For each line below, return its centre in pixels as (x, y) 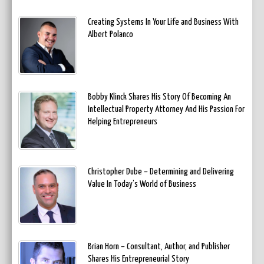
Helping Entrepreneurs (123, 122)
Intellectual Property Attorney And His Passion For (166, 110)
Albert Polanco (110, 35)
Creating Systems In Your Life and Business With (163, 22)
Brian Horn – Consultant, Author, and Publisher (159, 247)
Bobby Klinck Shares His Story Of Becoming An (159, 97)
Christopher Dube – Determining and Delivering (161, 172)
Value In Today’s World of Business (142, 184)
